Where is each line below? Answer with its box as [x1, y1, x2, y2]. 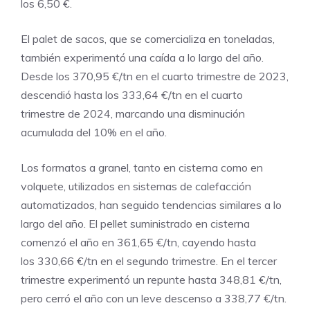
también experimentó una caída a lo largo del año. [21, 51, 264, 65]
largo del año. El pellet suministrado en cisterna [21, 217, 250, 231]
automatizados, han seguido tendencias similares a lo [21, 198, 282, 212]
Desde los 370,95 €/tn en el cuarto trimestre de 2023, [21, 69, 289, 84]
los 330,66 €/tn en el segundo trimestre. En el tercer [21, 254, 277, 268]
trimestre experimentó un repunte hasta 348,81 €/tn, [21, 273, 282, 287]
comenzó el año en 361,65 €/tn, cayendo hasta [21, 235, 256, 250]
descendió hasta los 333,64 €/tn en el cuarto [21, 88, 243, 102]
